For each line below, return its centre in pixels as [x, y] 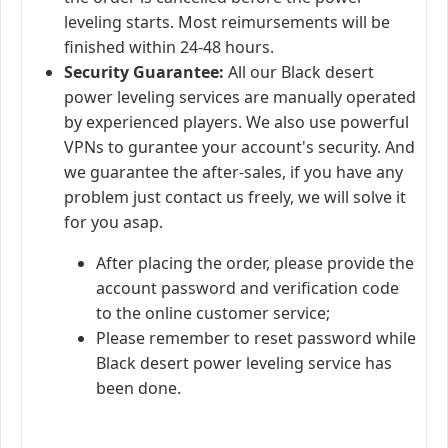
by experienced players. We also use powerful [236, 121]
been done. [138, 387]
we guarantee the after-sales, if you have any [233, 171]
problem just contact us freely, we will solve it [235, 196]
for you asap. [115, 221]
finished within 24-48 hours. [169, 46]
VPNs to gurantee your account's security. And [239, 146]
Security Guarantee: [144, 71]
